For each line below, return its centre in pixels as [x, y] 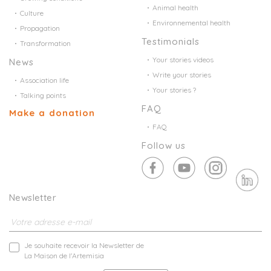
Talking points [43, 95]
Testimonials [171, 41]
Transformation [45, 43]
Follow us [164, 145]
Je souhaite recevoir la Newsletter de [84, 245]
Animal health [175, 7]
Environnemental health [191, 22]
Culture [32, 13]
